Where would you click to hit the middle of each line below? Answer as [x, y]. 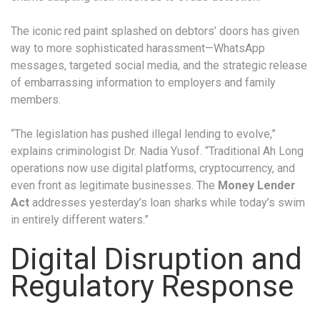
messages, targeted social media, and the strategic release [159, 66]
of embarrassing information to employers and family [143, 83]
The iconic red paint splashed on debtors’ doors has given [155, 31]
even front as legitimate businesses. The [114, 186]
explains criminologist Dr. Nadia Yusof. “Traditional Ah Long [157, 151]
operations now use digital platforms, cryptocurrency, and [153, 169]
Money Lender [257, 186]
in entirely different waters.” [80, 220]
